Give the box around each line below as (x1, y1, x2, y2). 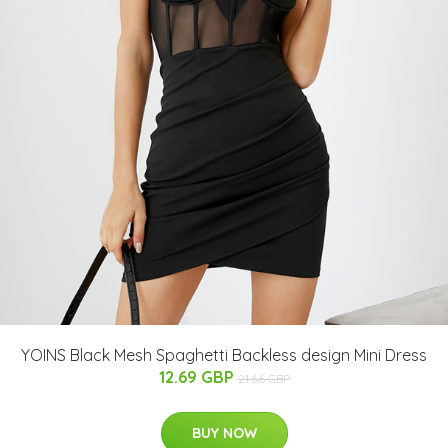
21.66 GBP (237, 370, 290, 386)
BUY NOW (191, 423, 257, 442)
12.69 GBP (158, 366, 238, 387)
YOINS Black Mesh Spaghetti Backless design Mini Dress (21, 344, 427, 365)
